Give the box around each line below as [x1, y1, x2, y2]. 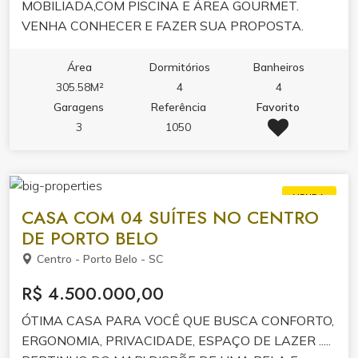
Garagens [54, 99, 105, 114]
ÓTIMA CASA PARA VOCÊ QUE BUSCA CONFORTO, [22, 312, 334, 328]
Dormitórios [149, 59, 210, 74]
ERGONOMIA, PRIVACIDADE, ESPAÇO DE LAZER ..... [22, 332, 331, 348]
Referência [150, 99, 206, 114]
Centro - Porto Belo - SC [37, 251, 163, 266]
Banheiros [253, 59, 305, 74]
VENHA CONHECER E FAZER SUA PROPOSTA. [22, 17, 304, 34]
